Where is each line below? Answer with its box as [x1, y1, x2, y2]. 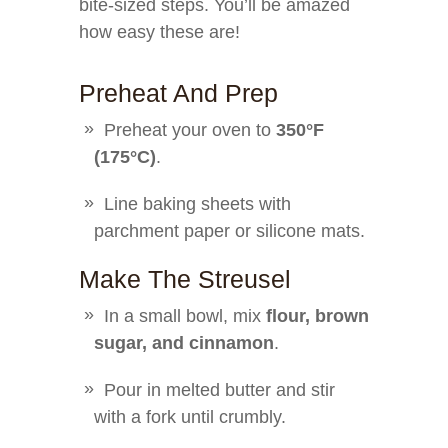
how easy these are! [79, 22, 240, 42]
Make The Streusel [79, 265, 291, 293]
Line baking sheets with [104, 194, 291, 214]
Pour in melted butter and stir [104, 380, 335, 400]
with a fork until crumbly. [94, 407, 286, 427]
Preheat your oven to [104, 120, 276, 140]
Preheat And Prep [79, 79, 278, 107]
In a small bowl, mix [104, 306, 266, 326]
